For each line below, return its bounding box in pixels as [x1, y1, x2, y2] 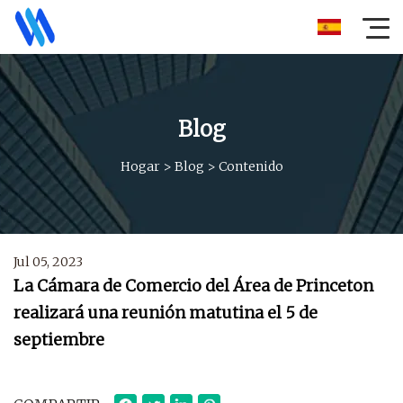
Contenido [218, 157, 283, 175]
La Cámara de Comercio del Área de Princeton [13, 275, 373, 296]
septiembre [13, 329, 104, 350]
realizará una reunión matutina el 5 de [13, 302, 318, 323]
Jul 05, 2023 [13, 254, 83, 270]
